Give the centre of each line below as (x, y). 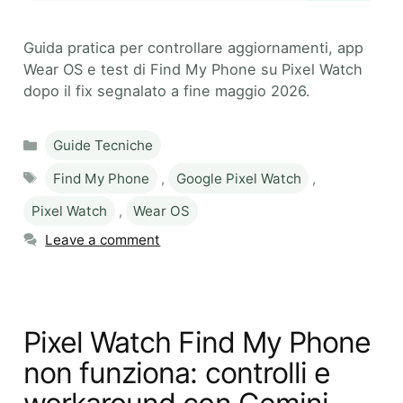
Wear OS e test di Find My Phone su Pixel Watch (193, 69)
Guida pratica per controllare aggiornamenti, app (193, 47)
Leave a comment (103, 239)
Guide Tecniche (103, 145)
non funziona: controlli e (177, 372)
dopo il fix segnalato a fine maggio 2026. (167, 90)
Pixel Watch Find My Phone (197, 342)
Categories (81, 138)
